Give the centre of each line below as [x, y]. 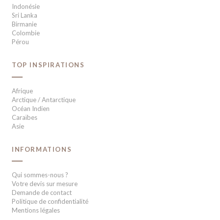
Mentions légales [36, 210]
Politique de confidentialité [50, 202]
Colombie [26, 33]
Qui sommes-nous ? [40, 175]
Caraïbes [25, 117]
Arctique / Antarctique [44, 99]
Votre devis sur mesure [45, 184]
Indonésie [26, 7]
